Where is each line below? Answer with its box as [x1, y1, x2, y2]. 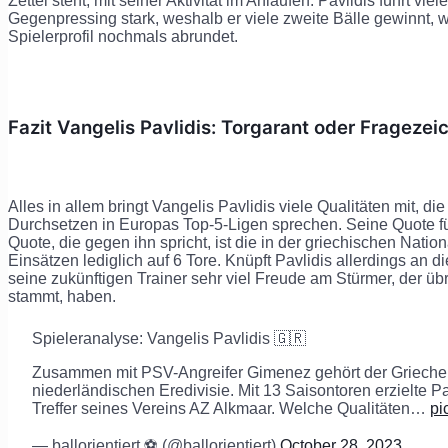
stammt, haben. [8, 288, 116, 306]
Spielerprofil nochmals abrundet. [8, 27, 238, 45]
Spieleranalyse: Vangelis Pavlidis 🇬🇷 [32, 330, 306, 348]
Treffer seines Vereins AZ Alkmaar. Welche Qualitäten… [32, 400, 430, 418]
